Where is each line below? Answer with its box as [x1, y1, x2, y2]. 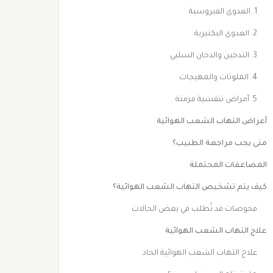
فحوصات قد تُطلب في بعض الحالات [131, 205, 257, 214]
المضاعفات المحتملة [189, 161, 267, 170]
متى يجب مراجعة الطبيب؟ [172, 140, 267, 148]
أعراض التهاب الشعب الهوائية [156, 118, 267, 126]
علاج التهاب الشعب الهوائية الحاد [142, 249, 257, 258]
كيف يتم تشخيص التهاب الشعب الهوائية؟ [112, 183, 267, 192]
